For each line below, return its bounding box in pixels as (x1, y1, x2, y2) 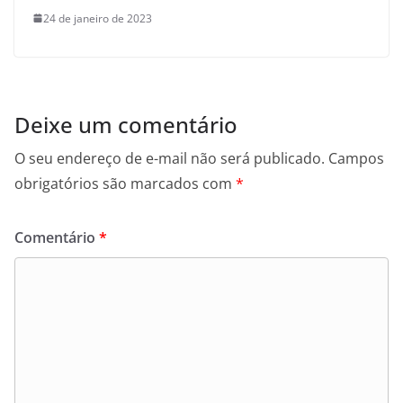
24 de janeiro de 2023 (43, 10, 152, 26)
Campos (328, 148, 384, 168)
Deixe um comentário (14, 109, 237, 139)
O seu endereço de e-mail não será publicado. (14, 148, 325, 168)
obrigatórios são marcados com (14, 173, 236, 193)
